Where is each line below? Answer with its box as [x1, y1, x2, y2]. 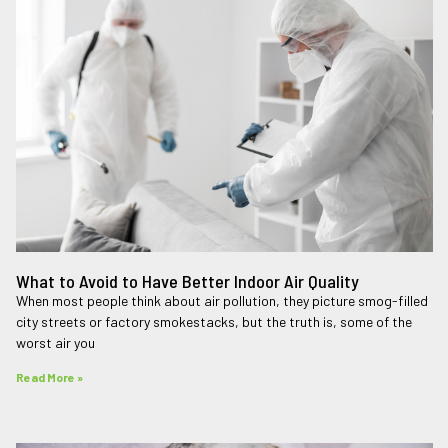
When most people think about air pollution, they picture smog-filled [16, 291, 428, 309]
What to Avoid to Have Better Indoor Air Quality [16, 269, 359, 292]
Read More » [16, 369, 83, 384]
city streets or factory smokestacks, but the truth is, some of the [16, 312, 412, 330]
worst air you [16, 333, 95, 351]
